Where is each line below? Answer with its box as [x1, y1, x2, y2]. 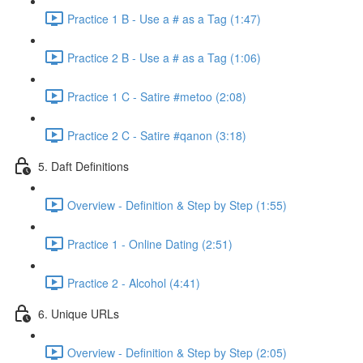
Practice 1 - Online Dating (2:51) [67, 235, 233, 252]
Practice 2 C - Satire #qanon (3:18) [67, 126, 246, 143]
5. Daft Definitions [38, 157, 129, 174]
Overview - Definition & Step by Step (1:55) [67, 196, 287, 213]
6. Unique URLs [38, 305, 119, 322]
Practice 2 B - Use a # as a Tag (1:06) [67, 49, 261, 66]
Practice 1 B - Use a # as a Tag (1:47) [67, 10, 261, 27]
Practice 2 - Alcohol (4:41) [67, 274, 200, 291]
